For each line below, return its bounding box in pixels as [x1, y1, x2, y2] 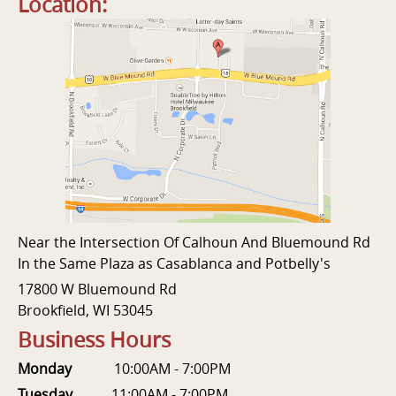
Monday [18, 359, 114, 379]
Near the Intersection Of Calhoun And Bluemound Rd [18, 232, 370, 253]
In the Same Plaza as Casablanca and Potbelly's [18, 254, 331, 274]
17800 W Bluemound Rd [18, 279, 177, 300]
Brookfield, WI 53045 [18, 301, 153, 321]
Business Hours [18, 325, 171, 354]
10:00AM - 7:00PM [114, 359, 231, 379]
